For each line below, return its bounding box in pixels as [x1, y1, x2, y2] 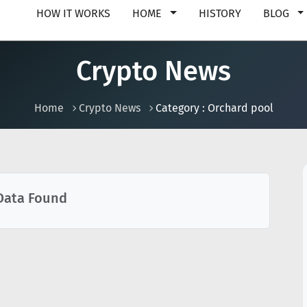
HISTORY [198, 7, 241, 20]
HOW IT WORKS [36, 7, 111, 20]
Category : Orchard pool [155, 101, 273, 114]
